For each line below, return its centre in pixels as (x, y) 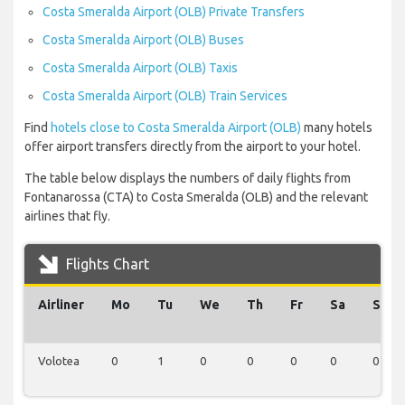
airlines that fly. (67, 217)
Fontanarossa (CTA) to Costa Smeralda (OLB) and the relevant (196, 198)
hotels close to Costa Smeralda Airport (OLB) (176, 128)
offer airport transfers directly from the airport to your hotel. (193, 147)
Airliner (61, 305)
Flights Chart (106, 264)
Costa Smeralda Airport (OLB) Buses (143, 40)
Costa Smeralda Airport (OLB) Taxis (140, 68)
